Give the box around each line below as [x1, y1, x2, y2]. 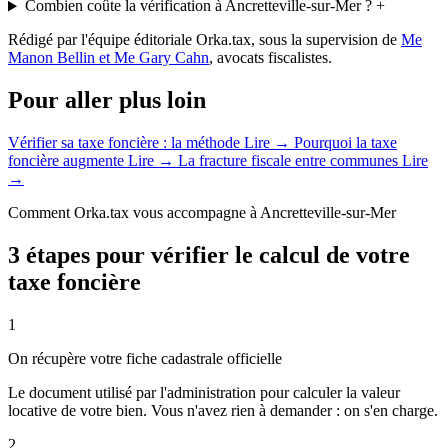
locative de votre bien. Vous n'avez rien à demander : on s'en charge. [8, 402, 438, 420]
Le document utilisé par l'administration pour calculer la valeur [8, 384, 400, 402]
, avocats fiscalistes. [209, 49, 332, 67]
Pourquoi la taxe [290, 134, 397, 152]
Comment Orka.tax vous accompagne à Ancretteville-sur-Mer [8, 204, 396, 222]
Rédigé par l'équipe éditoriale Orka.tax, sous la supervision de [8, 31, 401, 49]
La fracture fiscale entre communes [174, 152, 402, 170]
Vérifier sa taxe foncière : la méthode [8, 134, 244, 152]
